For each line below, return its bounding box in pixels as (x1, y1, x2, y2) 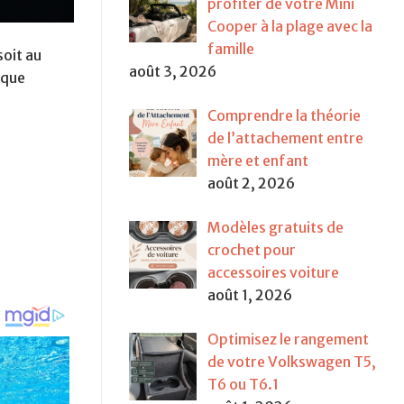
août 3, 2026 (129, 62, 216, 81)
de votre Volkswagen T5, (207, 353, 376, 372)
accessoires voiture (207, 263, 339, 282)
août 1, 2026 (207, 286, 292, 305)
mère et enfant (207, 151, 308, 170)
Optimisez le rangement (207, 330, 369, 349)
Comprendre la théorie (207, 106, 361, 125)
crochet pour (207, 241, 296, 260)
